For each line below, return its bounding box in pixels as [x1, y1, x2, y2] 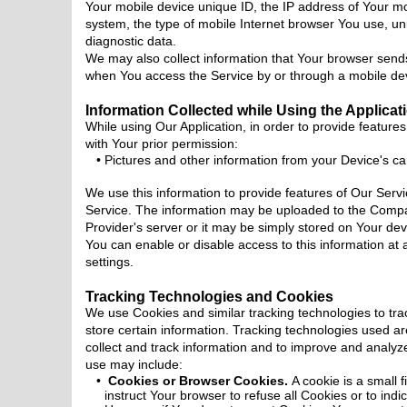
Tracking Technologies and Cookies [84, 288, 333, 304]
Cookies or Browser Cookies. [104, 373, 292, 388]
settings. [84, 254, 134, 269]
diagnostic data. [84, 34, 176, 48]
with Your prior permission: [84, 136, 238, 151]
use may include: [84, 357, 183, 372]
